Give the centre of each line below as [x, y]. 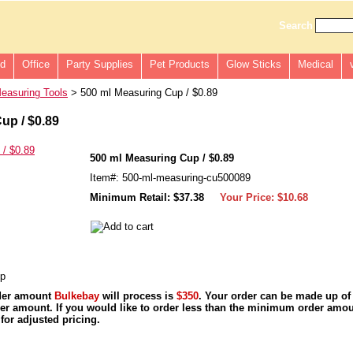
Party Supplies [100, 64]
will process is [138, 296]
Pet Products [180, 64]
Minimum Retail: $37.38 [147, 197]
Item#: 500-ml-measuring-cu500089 [170, 178]
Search [295, 26]
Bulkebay [77, 296]
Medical [316, 64]
